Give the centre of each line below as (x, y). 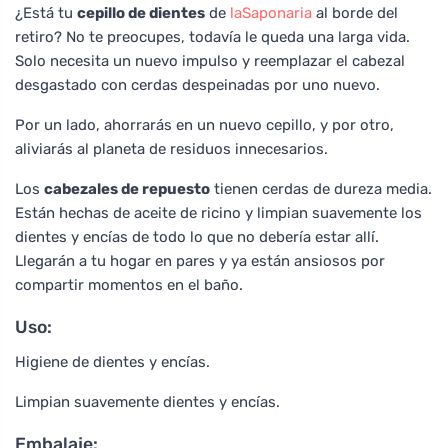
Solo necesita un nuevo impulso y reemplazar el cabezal (210, 60)
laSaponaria (271, 12)
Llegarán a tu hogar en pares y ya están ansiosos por (200, 260)
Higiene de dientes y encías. (112, 361)
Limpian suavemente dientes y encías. (147, 401)
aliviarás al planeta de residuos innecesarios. (171, 148)
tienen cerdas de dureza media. (321, 188)
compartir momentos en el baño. (129, 284)
